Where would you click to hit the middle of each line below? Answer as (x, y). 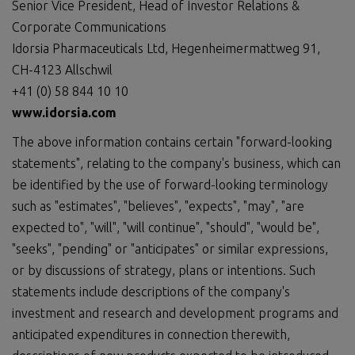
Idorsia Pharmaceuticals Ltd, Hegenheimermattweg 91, (166, 48)
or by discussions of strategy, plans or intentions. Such (164, 270)
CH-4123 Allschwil (62, 70)
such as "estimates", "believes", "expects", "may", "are (158, 206)
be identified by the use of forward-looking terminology (170, 185)
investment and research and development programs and (175, 313)
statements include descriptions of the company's (151, 292)
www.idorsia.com (64, 113)
